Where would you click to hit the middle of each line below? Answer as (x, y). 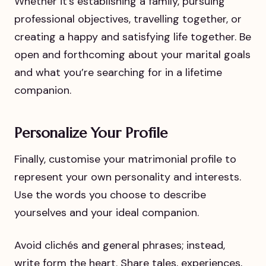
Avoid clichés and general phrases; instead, (120, 245)
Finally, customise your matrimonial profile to (125, 159)
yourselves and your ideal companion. (107, 212)
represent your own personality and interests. (128, 177)
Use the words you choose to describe (110, 194)
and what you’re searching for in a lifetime (118, 73)
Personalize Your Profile (91, 133)
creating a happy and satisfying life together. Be (133, 37)
